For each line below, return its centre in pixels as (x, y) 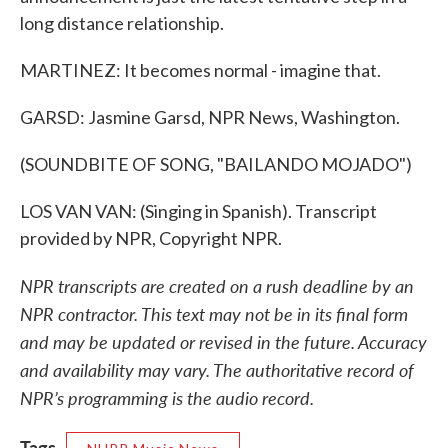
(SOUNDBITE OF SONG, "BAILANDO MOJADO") (216, 164)
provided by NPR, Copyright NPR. (151, 238)
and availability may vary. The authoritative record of (217, 369)
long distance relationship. (122, 23)
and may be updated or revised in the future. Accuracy (223, 341)
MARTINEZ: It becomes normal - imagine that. (200, 70)
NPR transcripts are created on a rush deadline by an (217, 285)
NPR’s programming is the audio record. (167, 397)
